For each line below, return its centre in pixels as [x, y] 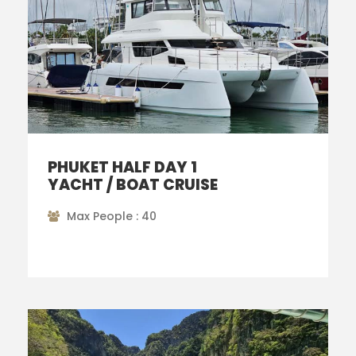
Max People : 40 [112, 217]
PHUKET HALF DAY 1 [122, 168]
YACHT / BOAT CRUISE [133, 185]
